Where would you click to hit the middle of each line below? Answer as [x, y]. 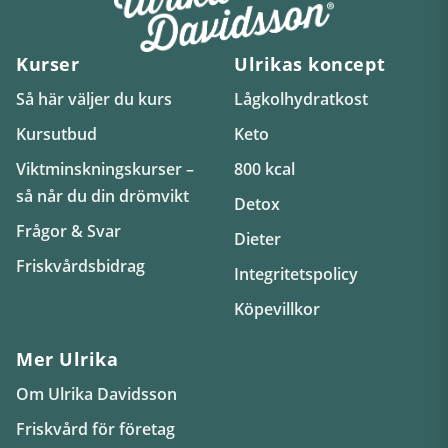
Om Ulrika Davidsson [96, 393]
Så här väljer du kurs [94, 98]
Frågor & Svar [68, 230]
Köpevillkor [277, 308]
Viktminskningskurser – [105, 168]
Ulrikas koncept [310, 63]
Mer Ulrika [67, 358]
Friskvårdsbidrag [80, 265]
